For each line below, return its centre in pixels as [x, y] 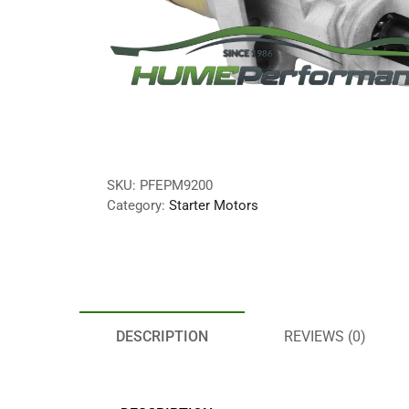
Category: [138, 205]
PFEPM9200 [176, 185]
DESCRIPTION [162, 336]
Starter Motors [214, 205]
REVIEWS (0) [325, 336]
